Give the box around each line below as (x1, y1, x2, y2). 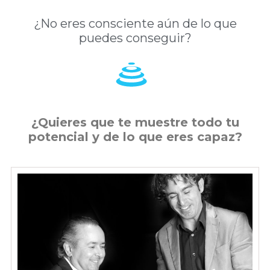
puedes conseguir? (78, 30, 192, 45)
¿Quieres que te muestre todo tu (31, 115, 239, 130)
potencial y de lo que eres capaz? (28, 129, 242, 144)
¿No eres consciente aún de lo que (33, 16, 237, 31)
